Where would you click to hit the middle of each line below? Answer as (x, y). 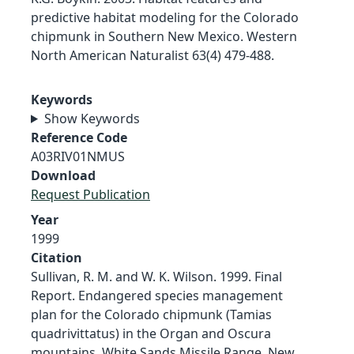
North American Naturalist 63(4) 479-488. (153, 55)
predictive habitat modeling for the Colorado (165, 17)
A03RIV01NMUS (78, 156)
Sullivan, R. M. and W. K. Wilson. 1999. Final (156, 276)
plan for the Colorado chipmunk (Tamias (151, 314)
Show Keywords (92, 118)
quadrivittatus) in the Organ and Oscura (151, 333)
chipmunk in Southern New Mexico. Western (164, 36)
